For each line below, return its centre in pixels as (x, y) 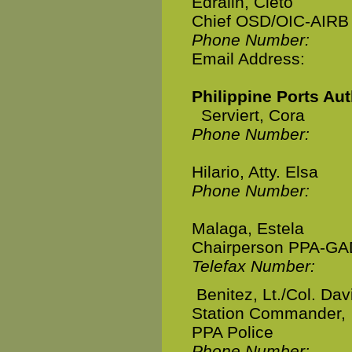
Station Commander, (269, 313)
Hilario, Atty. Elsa (255, 172)
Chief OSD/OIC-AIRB (270, 21)
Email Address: (251, 59)
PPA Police (233, 332)
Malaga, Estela (248, 228)
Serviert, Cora (253, 115)
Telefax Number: (253, 266)
